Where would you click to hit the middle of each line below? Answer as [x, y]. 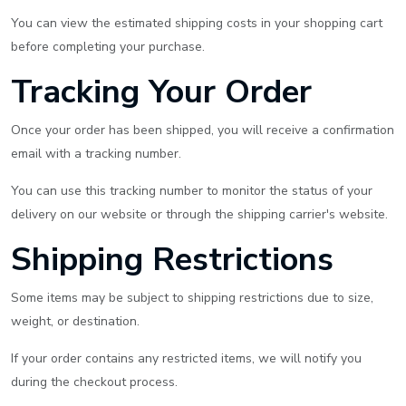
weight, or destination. [75, 321]
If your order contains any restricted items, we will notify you [186, 358]
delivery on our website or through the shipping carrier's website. [199, 214]
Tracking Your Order [161, 92]
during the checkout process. [94, 382]
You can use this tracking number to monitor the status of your [192, 191]
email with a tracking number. [96, 154]
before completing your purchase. [108, 47]
